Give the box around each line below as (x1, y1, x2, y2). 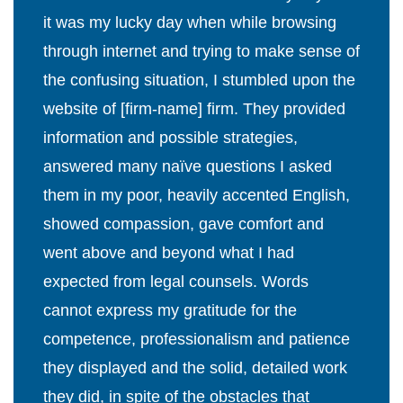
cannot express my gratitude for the (43, 301, 297, 320)
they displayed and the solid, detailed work (43, 359, 347, 378)
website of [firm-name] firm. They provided (43, 100, 345, 119)
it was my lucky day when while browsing (43, 13, 336, 32)
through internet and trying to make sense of (43, 42, 360, 61)
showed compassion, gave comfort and (43, 215, 324, 234)
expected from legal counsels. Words (43, 273, 309, 291)
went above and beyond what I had (43, 244, 294, 263)
